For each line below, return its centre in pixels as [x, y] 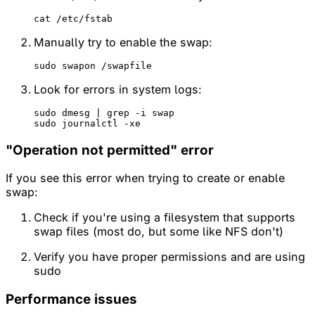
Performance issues [71, 300]
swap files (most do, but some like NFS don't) [159, 232]
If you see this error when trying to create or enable [145, 178]
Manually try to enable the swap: [123, 42]
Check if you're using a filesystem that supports [165, 218]
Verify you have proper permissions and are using [169, 257]
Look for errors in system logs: [118, 89]
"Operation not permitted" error [110, 150]
